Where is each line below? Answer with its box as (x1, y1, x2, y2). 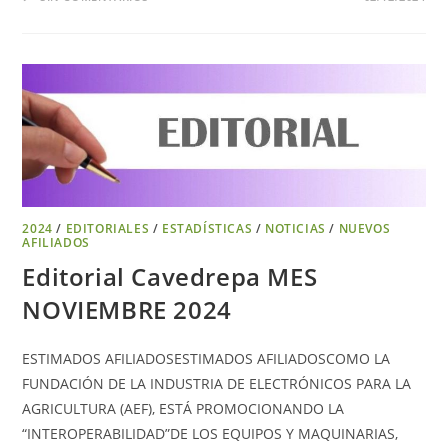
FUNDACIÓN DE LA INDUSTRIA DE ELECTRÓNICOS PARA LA (22, 374, 412, 394)
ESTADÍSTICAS (162, 220, 253, 238)
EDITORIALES (65, 220, 150, 238)
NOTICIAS (265, 220, 326, 238)
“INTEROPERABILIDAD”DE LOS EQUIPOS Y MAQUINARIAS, (22, 424, 399, 444)
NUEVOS (338, 220, 391, 238)
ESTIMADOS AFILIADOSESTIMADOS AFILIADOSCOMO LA (22, 349, 391, 369)
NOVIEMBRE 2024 (22, 293, 232, 327)
